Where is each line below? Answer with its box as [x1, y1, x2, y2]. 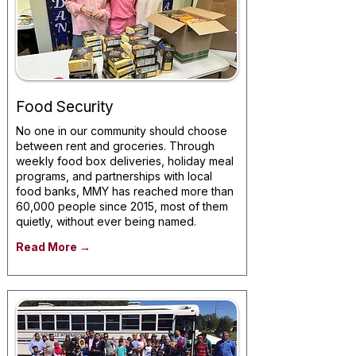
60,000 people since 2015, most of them [16, 199, 228, 213]
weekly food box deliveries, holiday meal [16, 154, 234, 168]
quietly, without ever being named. [16, 215, 196, 228]
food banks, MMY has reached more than [16, 184, 234, 198]
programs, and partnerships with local [16, 169, 212, 183]
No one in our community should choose [16, 124, 227, 137]
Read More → [16, 240, 91, 253]
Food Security [16, 98, 114, 116]
